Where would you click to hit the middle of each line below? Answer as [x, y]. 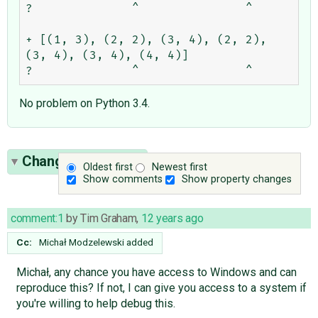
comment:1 [37, 218]
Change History [72, 161]
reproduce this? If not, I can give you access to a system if [161, 287]
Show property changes [237, 180]
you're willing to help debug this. [95, 303]
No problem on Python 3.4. [84, 103]
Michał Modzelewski [82, 242]
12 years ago [172, 218]
